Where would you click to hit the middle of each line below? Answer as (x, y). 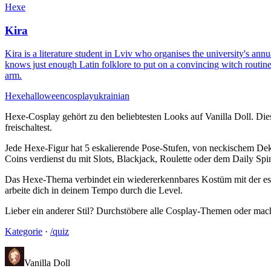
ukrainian (112, 96)
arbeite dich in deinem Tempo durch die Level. (94, 191)
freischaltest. (28, 128)
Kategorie (24, 232)
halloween (45, 96)
